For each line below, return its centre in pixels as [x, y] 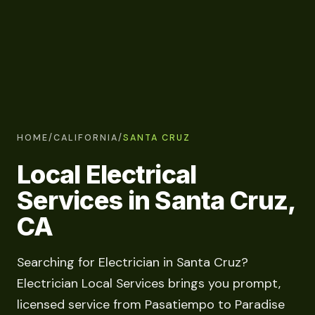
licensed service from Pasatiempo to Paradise [151, 305]
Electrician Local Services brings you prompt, [149, 284]
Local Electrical [107, 174]
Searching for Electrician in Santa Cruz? [133, 263]
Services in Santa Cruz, [156, 200]
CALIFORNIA [86, 137]
